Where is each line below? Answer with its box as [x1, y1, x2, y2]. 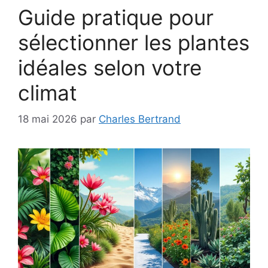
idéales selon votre [18, 54, 202, 80]
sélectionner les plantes [18, 29, 249, 55]
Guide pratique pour [18, 4, 214, 30]
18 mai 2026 [18, 113, 77, 126]
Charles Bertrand [99, 113, 181, 126]
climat [18, 80, 77, 105]
